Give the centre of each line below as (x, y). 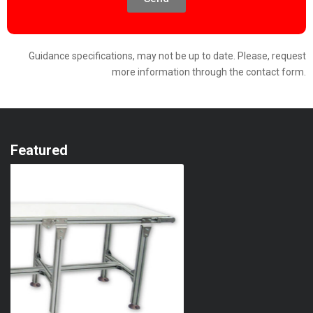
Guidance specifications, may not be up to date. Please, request (167, 56)
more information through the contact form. (209, 72)
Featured (39, 151)
